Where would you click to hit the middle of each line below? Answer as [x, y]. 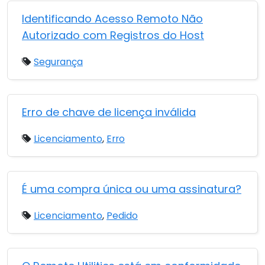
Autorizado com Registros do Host [113, 35]
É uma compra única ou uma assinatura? [132, 189]
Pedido [122, 216]
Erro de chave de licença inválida [109, 112]
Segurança [58, 62]
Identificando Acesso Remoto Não [112, 19]
